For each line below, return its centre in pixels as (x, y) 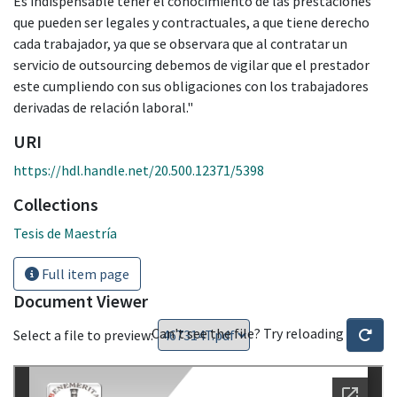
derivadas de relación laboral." (103, 107)
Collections (56, 204)
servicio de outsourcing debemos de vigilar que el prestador (191, 64)
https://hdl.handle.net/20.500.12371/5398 (139, 170)
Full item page (84, 273)
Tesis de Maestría (65, 233)
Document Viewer (81, 300)
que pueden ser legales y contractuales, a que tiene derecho (191, 22)
